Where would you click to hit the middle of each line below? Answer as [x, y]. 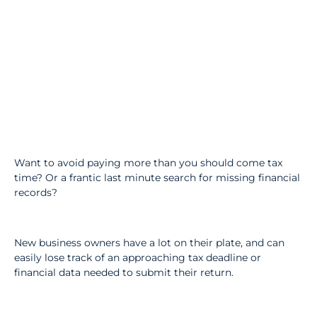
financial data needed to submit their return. [124, 272]
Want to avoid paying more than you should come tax [148, 163]
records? [36, 193]
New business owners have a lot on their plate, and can [149, 242]
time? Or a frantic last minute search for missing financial [157, 178]
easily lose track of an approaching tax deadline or [138, 257]
